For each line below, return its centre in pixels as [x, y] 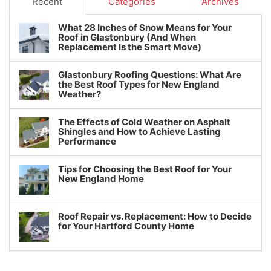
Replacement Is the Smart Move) [130, 47]
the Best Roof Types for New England [139, 84]
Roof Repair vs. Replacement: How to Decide [155, 216]
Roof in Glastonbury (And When [127, 37]
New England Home [101, 179]
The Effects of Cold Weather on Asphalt [144, 122]
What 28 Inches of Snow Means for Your [145, 28]
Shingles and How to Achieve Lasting [139, 132]
